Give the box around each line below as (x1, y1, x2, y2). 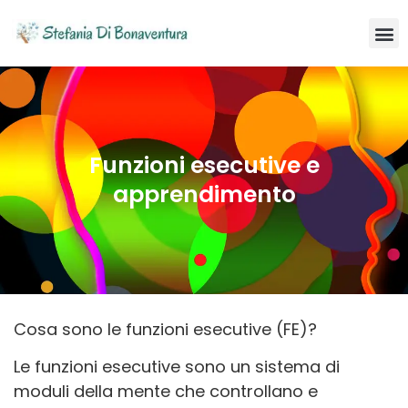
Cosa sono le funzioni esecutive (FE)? (14, 318, 317, 341)
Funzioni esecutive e (88, 149, 320, 181)
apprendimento (112, 178, 296, 210)
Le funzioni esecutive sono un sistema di (14, 355, 340, 379)
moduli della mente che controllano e (14, 380, 318, 403)
